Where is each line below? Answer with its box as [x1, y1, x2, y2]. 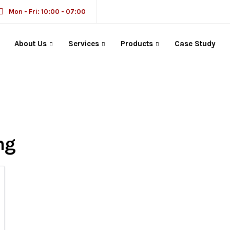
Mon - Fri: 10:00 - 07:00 [9, 8, 86, 15]
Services [68, 39, 99, 48]
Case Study [174, 39, 216, 48]
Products [120, 39, 153, 48]
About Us [14, 39, 47, 48]
